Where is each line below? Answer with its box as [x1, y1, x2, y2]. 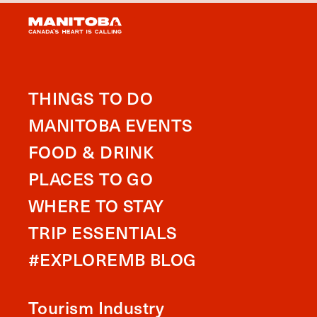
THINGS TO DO [28, 86, 154, 110]
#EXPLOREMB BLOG [28, 247, 197, 271]
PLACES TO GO [28, 166, 154, 190]
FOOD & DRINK [28, 139, 154, 163]
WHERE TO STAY [28, 193, 164, 217]
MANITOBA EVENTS [28, 113, 193, 137]
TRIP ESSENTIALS [28, 220, 178, 244]
